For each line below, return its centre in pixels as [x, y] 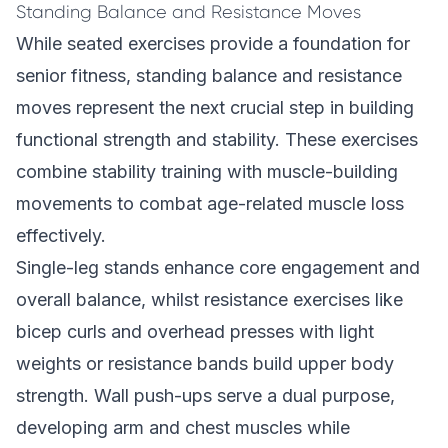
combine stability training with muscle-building [207, 171]
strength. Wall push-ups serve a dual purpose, [205, 395]
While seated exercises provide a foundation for [213, 43]
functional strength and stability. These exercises [217, 139]
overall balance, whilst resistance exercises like [209, 299]
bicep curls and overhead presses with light [195, 331]
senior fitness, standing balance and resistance [209, 75]
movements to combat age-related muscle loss [210, 203]
